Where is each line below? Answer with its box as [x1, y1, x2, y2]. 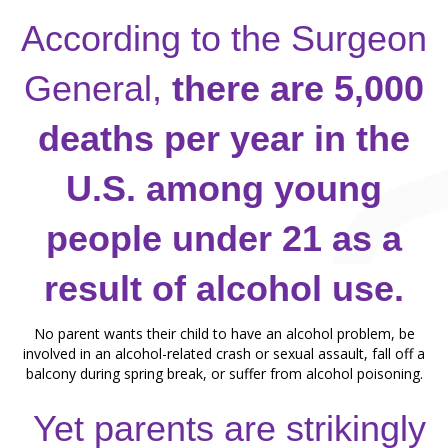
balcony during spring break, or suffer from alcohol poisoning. [25, 364, 423, 383]
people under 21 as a [46, 218, 402, 259]
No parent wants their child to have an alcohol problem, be [33, 324, 415, 343]
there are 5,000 [172, 68, 424, 109]
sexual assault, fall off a [273, 344, 425, 363]
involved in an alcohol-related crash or [23, 344, 273, 363]
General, [24, 68, 172, 109]
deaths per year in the [38, 118, 410, 159]
